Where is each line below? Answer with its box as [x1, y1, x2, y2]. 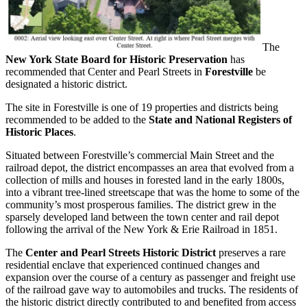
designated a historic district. [5, 77, 127, 90]
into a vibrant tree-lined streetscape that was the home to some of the [5, 186, 299, 198]
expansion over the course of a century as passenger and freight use [5, 271, 295, 283]
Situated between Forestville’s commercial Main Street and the [5, 149, 274, 161]
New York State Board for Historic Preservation [5, 53, 228, 65]
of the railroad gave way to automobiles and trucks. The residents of [5, 283, 298, 295]
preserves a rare [216, 246, 286, 258]
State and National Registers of [149, 113, 292, 125]
